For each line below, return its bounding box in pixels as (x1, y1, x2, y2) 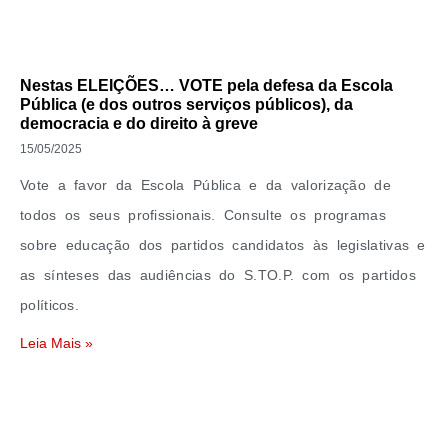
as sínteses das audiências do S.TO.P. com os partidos (20, 267, 416, 283)
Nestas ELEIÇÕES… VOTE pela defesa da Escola (20, 77, 393, 94)
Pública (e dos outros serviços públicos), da (20, 96, 353, 113)
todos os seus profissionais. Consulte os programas (20, 207, 386, 223)
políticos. (20, 297, 79, 313)
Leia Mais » (20, 335, 93, 351)
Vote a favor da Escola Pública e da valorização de (20, 177, 391, 193)
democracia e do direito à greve (20, 115, 258, 132)
